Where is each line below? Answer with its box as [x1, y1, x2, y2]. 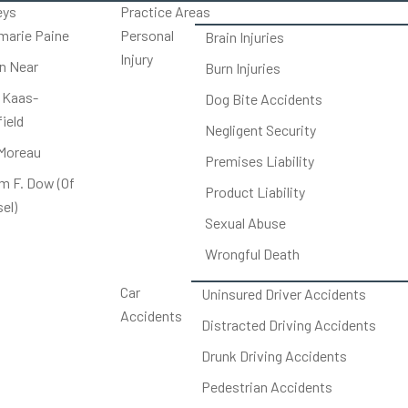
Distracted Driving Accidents [201, 316, 377, 333]
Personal [119, 26, 174, 44]
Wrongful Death [204, 245, 300, 262]
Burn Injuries [204, 59, 280, 76]
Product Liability [204, 183, 305, 200]
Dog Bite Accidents [204, 90, 322, 107]
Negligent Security [204, 121, 316, 138]
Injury [119, 50, 153, 67]
